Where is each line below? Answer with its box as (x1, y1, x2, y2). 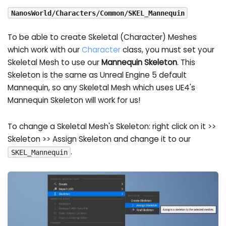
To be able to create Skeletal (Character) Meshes (8, 32, 197, 43)
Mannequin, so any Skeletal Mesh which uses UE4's (8, 82, 196, 93)
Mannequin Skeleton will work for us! (8, 95, 141, 106)
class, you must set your (121, 44, 215, 55)
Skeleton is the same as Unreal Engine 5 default (8, 70, 187, 81)
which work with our (8, 44, 82, 55)
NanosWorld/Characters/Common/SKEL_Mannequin (11, 9, 185, 17)
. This (177, 57, 196, 68)
